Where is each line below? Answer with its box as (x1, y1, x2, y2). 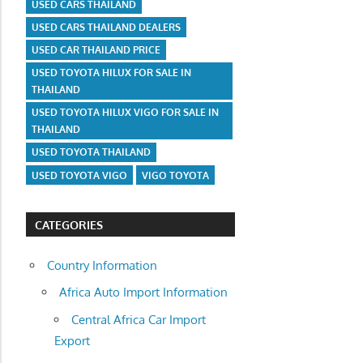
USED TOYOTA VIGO (32, 169, 128, 181)
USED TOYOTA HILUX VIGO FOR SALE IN (32, 106, 220, 119)
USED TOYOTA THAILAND (32, 146, 152, 159)
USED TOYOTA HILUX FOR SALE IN (32, 66, 192, 79)
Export (53, 332, 90, 348)
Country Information (46, 257, 157, 273)
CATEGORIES (35, 217, 104, 232)
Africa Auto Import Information (58, 284, 228, 301)
